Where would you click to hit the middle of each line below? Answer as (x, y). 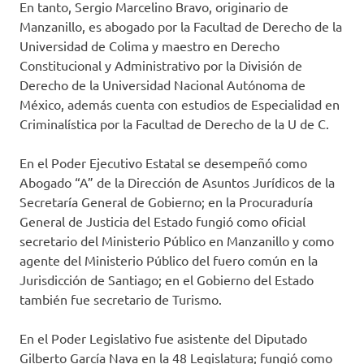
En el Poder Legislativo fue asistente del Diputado (163, 338)
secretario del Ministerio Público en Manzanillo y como (177, 241)
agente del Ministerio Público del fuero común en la (169, 260)
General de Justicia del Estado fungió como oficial (162, 221)
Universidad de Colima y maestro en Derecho (149, 46)
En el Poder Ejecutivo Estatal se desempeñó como (163, 163)
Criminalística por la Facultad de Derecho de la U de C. (174, 124)
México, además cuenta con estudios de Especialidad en (180, 104)
